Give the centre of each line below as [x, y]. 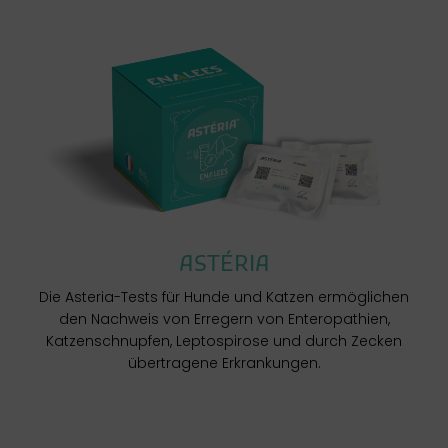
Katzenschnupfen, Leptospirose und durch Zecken [224, 340]
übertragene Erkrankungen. [224, 362]
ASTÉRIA [224, 265]
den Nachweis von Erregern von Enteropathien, [224, 318]
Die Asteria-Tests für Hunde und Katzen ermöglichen [224, 296]
